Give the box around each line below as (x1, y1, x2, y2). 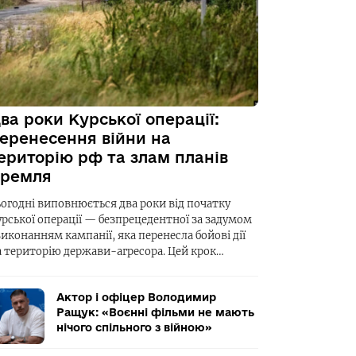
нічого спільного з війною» (56, 320, 212, 334)
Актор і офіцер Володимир (56, 290, 216, 304)
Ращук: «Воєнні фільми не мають (56, 305, 254, 319)
